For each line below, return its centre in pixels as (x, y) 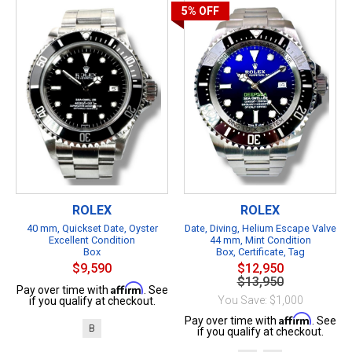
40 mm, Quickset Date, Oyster (92, 228)
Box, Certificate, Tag (260, 251)
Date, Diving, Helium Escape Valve (260, 228)
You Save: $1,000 (260, 300)
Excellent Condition (92, 240)
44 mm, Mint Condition (260, 240)
